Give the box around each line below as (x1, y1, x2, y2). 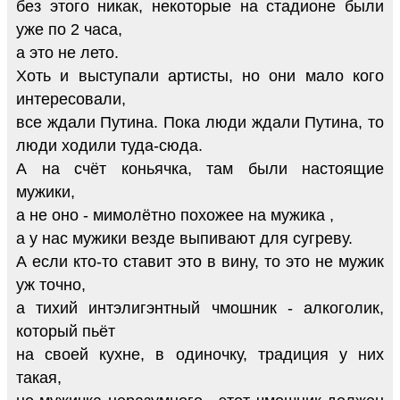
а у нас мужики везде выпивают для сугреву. (16, 229, 353, 247)
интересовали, (16, 89, 126, 108)
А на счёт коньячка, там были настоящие (16, 159, 384, 178)
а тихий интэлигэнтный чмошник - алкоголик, (16, 298, 384, 317)
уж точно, (16, 275, 86, 294)
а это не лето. (16, 43, 119, 62)
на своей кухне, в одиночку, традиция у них (16, 345, 384, 363)
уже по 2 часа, (16, 20, 122, 38)
